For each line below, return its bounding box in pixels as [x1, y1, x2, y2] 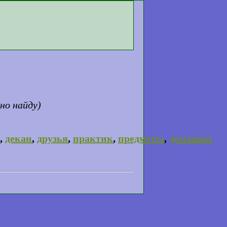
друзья [37, 132, 68, 144]
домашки [169, 132, 212, 144]
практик [73, 132, 113, 144]
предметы [118, 132, 164, 144]
